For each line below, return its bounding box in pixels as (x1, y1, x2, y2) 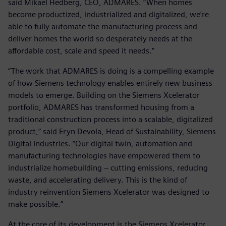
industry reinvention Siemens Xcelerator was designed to (8, 187, 209, 197)
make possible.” (8, 199, 63, 209)
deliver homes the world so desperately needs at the (8, 34, 192, 44)
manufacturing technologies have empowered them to (8, 151, 200, 161)
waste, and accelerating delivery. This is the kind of (8, 175, 187, 185)
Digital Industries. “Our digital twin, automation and (8, 139, 192, 149)
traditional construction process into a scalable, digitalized (8, 115, 213, 125)
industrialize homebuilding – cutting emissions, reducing (8, 163, 208, 173)
